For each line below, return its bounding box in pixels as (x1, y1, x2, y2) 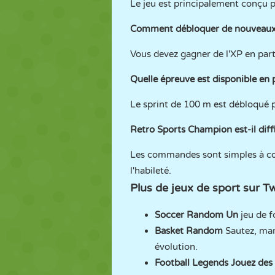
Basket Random (155, 225, 223, 236)
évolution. (155, 241, 198, 252)
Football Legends (155, 257, 228, 268)
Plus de (130, 181, 171, 195)
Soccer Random (155, 209, 223, 220)
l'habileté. (130, 165, 171, 176)
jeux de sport (171, 181, 240, 195)
